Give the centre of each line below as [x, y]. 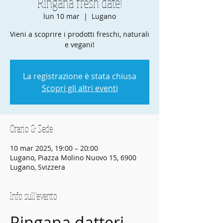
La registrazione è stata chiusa [80, 76]
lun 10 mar [61, 16]
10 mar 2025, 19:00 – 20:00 [54, 148]
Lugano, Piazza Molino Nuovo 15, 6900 [73, 157]
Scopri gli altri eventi [80, 88]
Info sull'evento [34, 196]
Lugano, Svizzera [38, 167]
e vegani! [80, 44]
